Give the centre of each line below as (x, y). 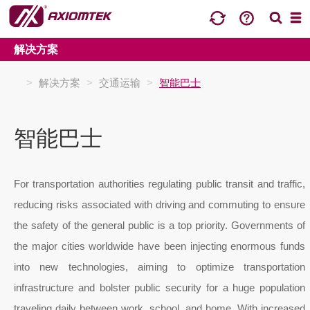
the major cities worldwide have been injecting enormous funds (160, 246)
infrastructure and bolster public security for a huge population (160, 288)
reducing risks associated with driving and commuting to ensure (160, 204)
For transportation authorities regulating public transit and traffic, (160, 184)
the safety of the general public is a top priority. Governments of (160, 225)
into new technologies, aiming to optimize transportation (160, 267)
